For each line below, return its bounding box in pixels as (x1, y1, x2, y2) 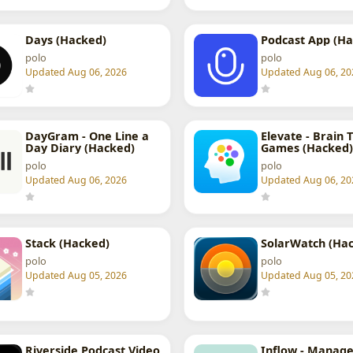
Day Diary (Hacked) (24, 140, 135, 156)
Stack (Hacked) (24, 236, 110, 251)
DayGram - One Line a (24, 128, 149, 144)
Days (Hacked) (24, 32, 106, 47)
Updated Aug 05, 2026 (24, 269, 127, 283)
